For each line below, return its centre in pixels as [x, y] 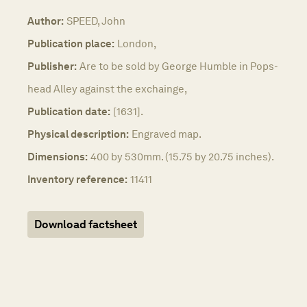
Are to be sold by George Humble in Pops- [179, 66]
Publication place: [71, 43]
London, [137, 43]
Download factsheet [86, 224]
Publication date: [69, 111]
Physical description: [78, 134]
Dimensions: [58, 156]
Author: [46, 21]
